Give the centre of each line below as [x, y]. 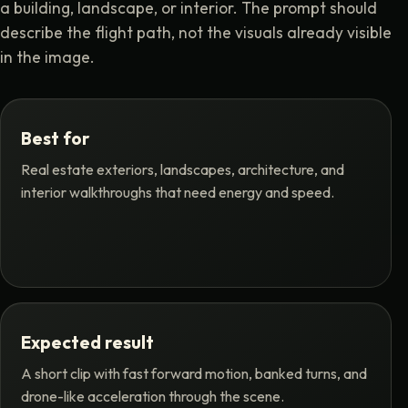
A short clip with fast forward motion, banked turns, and [194, 374]
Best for [55, 138]
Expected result [87, 342]
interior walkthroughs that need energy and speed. [177, 193]
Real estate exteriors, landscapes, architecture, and [182, 170]
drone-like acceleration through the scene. [152, 397]
